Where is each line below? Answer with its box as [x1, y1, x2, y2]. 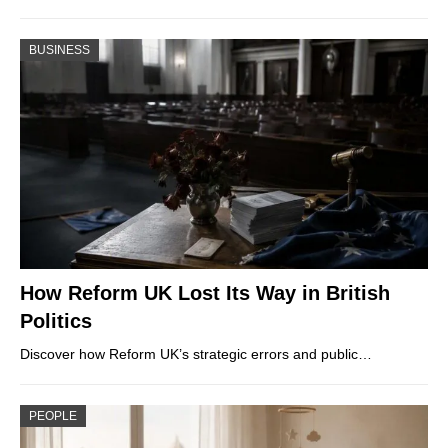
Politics [20, 309, 92, 332]
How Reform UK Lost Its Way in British [20, 281, 390, 304]
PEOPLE [29, 408, 77, 423]
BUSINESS [29, 43, 90, 58]
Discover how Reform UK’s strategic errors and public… [20, 345, 372, 362]
